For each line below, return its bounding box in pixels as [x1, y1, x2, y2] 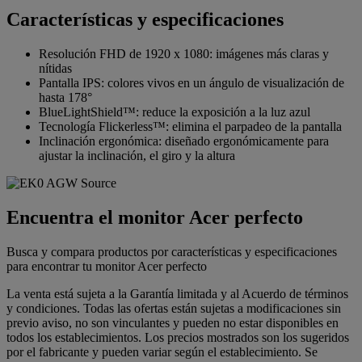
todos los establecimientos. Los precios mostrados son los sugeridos [6, 330, 349, 344]
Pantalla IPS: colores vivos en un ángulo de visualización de [39, 75, 344, 90]
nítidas [39, 61, 72, 75]
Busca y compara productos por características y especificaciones [6, 244, 337, 259]
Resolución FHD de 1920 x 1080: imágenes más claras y [39, 46, 329, 61]
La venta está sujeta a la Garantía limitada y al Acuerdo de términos [6, 286, 348, 301]
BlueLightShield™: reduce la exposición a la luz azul [39, 104, 310, 119]
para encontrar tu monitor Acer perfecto [6, 259, 207, 273]
